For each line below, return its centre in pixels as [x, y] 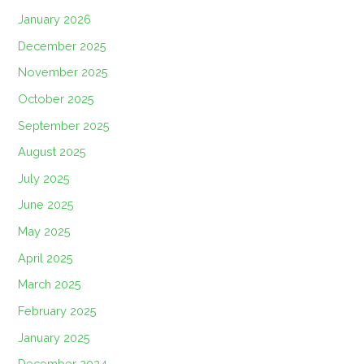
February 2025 [58, 311]
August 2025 [52, 152]
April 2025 [46, 258]
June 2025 [46, 205]
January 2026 [55, 19]
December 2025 [63, 45]
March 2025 [50, 284]
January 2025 [54, 337]
